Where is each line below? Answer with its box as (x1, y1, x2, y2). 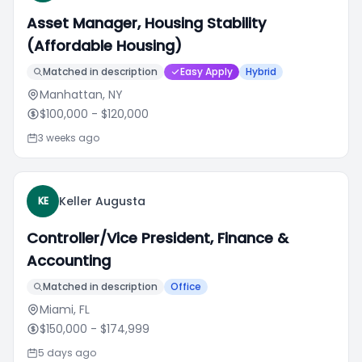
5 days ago (38, 346, 96, 360)
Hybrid (246, 65, 276, 78)
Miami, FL (40, 301, 90, 318)
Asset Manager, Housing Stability (27, 13, 266, 33)
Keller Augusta (59, 193, 145, 209)
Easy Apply (180, 65, 233, 78)
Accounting (27, 250, 111, 271)
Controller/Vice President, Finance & (27, 228, 288, 248)
